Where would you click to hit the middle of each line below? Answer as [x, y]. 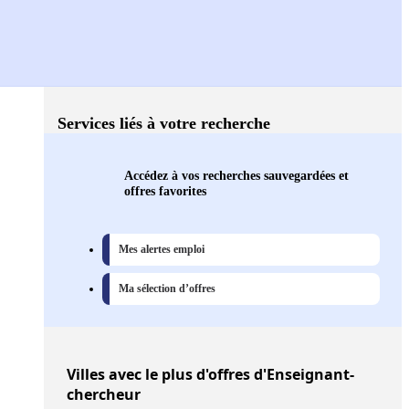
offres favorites [165, 191]
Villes [86, 375]
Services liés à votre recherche [164, 124]
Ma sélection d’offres [167, 289]
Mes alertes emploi [162, 250]
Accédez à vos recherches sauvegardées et [236, 176]
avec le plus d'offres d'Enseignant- [230, 375]
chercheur [104, 395]
